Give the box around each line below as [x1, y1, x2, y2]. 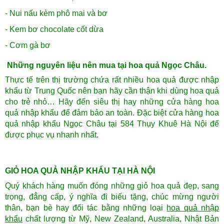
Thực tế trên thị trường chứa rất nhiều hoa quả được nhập [5, 75, 219, 84]
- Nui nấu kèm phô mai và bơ [5, 9, 107, 18]
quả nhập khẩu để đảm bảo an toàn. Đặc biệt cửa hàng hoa [5, 108, 219, 117]
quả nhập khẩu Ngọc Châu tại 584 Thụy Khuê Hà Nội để [5, 119, 219, 128]
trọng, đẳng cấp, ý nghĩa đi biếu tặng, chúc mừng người [5, 192, 219, 201]
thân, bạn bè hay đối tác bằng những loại [5, 203, 167, 212]
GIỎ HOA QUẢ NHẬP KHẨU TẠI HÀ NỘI [5, 166, 155, 175]
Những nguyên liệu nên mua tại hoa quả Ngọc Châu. [5, 61, 206, 70]
